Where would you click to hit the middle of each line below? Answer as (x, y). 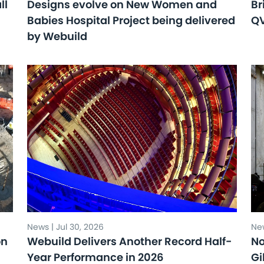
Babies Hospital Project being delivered (131, 20)
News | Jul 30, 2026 (65, 227)
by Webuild (57, 36)
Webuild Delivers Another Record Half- (130, 241)
